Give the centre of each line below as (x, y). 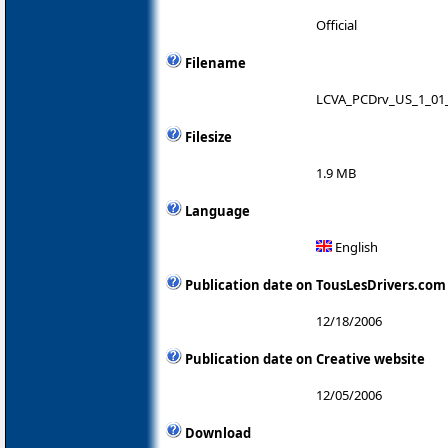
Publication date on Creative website (305, 359)
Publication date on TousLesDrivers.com (315, 285)
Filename (215, 63)
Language (217, 211)
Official (336, 25)
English (355, 247)
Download (218, 433)
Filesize (208, 137)
